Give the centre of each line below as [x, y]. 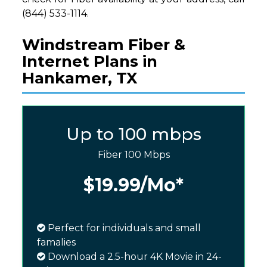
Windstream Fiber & [104, 45]
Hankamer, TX [80, 78]
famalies [57, 243]
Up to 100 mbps [133, 134]
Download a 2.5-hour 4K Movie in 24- [134, 257]
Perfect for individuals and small [123, 228]
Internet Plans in [90, 62]
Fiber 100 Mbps [133, 155]
